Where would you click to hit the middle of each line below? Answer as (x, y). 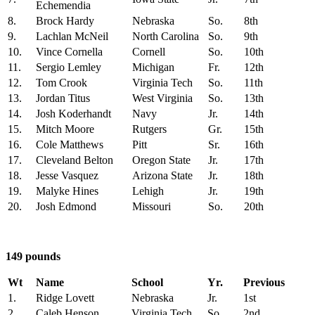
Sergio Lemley (69, 67)
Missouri (152, 207)
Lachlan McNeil (72, 37)
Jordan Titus (63, 98)
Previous (264, 283)
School (147, 283)
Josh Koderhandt (73, 114)
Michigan (153, 67)
